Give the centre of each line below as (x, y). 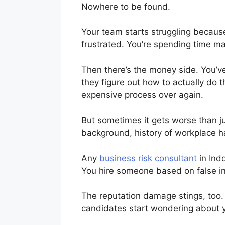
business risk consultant (148, 158)
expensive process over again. (142, 95)
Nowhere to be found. (126, 6)
